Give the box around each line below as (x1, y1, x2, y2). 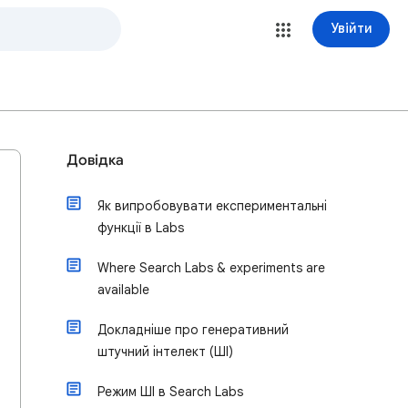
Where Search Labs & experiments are (97, 260, 325, 276)
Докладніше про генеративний (97, 321, 289, 338)
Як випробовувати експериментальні (97, 198, 327, 214)
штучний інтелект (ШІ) (97, 343, 233, 360)
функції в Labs (97, 219, 184, 236)
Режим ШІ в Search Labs (97, 383, 243, 400)
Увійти (330, 20, 372, 36)
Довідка (66, 151, 124, 169)
